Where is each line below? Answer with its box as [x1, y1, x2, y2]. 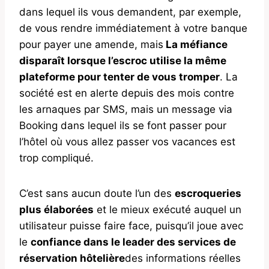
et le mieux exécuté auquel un [94, 203, 241, 216]
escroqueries [175, 187, 241, 199]
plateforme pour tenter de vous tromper [19, 70, 220, 83]
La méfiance [163, 38, 228, 50]
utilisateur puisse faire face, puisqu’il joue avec [19, 219, 243, 232]
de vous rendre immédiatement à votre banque [19, 22, 247, 34]
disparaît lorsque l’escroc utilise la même [19, 54, 226, 67]
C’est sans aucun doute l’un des [19, 187, 175, 199]
